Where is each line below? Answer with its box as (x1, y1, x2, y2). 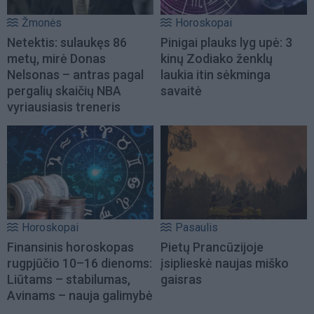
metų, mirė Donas (7, 50, 106, 66)
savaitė (161, 83, 202, 98)
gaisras (161, 271, 202, 287)
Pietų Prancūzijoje (161, 239, 264, 254)
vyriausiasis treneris (7, 99, 121, 114)
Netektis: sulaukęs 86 (7, 34, 127, 50)
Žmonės (22, 15, 62, 29)
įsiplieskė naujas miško (161, 255, 289, 271)
